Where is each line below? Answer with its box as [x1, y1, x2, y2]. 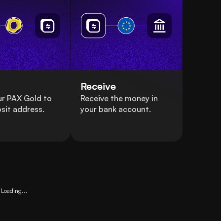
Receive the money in [80, 93, 158, 104]
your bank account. [80, 104, 151, 114]
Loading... [1, 187, 28, 195]
